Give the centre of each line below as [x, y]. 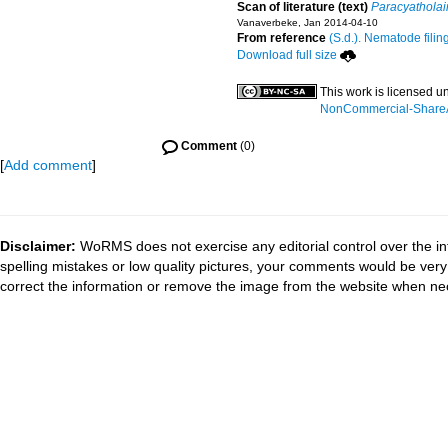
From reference [283, 38]
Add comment [48, 165]
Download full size [287, 55]
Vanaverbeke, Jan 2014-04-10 [307, 22]
